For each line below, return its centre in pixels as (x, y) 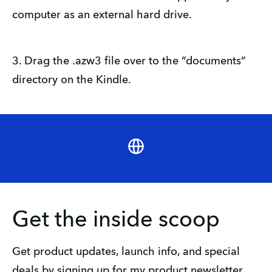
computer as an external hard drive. (102, 15)
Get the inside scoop (116, 221)
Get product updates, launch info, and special (126, 252)
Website (163, 147)
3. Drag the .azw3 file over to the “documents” (129, 61)
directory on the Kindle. (72, 80)
